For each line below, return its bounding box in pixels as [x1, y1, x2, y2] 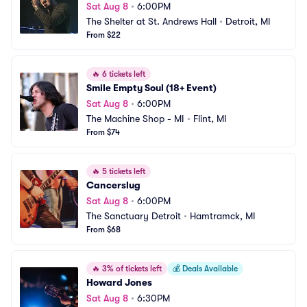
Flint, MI [193, 113, 227, 124]
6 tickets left [100, 69, 145, 79]
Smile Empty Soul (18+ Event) [86, 82, 217, 93]
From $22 [86, 30, 121, 40]
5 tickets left [100, 167, 145, 176]
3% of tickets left [100, 264, 162, 273]
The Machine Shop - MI [86, 113, 184, 124]
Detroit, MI [225, 16, 271, 27]
